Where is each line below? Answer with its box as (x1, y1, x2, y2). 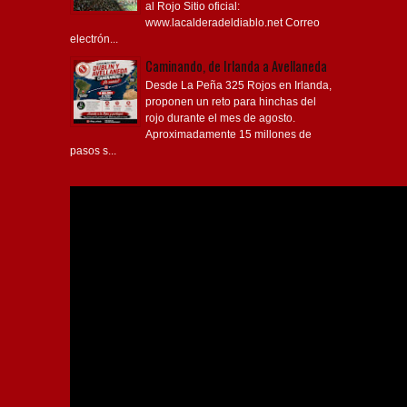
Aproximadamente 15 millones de (145, 128, 312, 142)
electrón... (70, 32, 118, 45)
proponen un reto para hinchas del (145, 95, 316, 109)
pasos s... (70, 144, 116, 158)
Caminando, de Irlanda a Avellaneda (145, 55, 327, 75)
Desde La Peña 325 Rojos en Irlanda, (145, 79, 332, 93)
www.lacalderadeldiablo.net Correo (145, 15, 320, 29)
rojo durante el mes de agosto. (145, 112, 298, 125)
